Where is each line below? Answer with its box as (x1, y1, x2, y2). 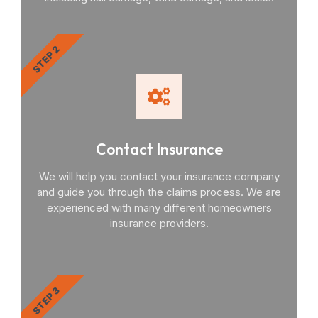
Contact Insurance (95, 140, 223, 158)
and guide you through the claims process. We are (37, 185, 281, 199)
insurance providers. (109, 216, 209, 230)
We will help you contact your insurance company (38, 170, 280, 183)
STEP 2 (30, 43, 62, 75)
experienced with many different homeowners (46, 201, 272, 214)
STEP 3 (30, 284, 62, 317)
